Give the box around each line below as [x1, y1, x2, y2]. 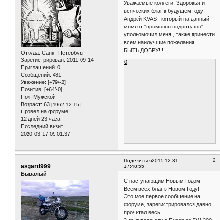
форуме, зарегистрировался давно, [124, 201, 213, 207]
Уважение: [21, 79, 46, 85]
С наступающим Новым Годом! [124, 177, 202, 184]
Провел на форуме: [21, 109, 70, 115]
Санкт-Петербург [40, 50, 84, 56]
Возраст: [21, 101, 42, 108]
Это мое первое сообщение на [124, 193, 201, 199]
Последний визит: [21, 123, 65, 130]
